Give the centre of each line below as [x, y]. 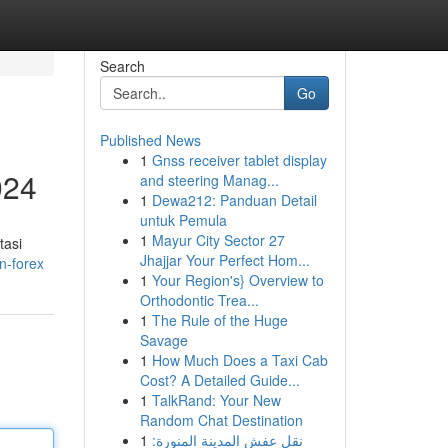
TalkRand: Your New [216, 400]
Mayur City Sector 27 [218, 240]
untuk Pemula [183, 220]
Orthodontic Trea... [199, 300]
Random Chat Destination [221, 420]
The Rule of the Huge [219, 320]
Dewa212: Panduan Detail [234, 200]
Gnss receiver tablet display [239, 160]
